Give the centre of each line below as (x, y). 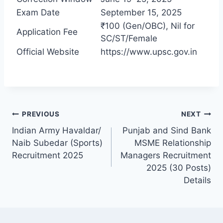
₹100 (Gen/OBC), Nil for (148, 26)
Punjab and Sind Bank (167, 130)
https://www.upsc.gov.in (149, 52)
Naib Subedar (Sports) (57, 143)
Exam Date (38, 12)
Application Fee (47, 32)
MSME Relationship (173, 143)
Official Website (48, 52)
